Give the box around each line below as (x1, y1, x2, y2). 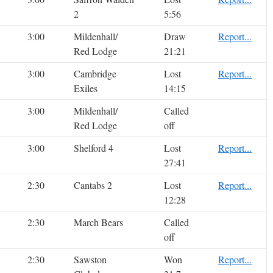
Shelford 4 (74, 141, 113, 155)
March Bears (74, 216, 123, 229)
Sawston (74, 253, 107, 266)
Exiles (74, 82, 97, 95)
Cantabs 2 (74, 179, 112, 192)
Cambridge (74, 67, 116, 80)
